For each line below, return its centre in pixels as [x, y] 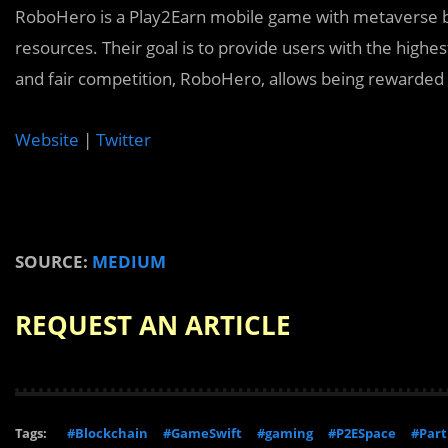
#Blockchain [107, 433]
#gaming [285, 433]
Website [47, 139]
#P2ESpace [362, 433]
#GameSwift [202, 433]
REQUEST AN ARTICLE [153, 325]
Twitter [123, 139]
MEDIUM [129, 261]
